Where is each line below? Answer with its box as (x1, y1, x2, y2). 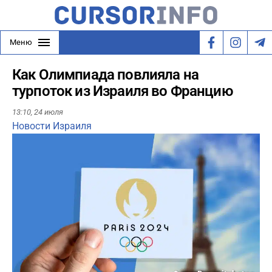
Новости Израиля (12, 120, 92, 132)
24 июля (34, 107, 63, 117)
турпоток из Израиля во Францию (12, 83, 233, 100)
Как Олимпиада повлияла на (12, 66, 199, 83)
